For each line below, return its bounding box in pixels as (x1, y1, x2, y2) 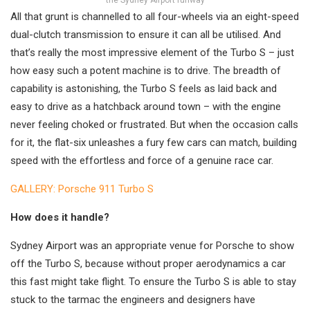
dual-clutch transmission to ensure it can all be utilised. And (10, 28, 281, 42)
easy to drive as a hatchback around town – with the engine (10, 100, 281, 113)
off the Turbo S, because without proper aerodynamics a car (10, 257, 286, 271)
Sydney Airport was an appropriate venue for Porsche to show (10, 239, 294, 253)
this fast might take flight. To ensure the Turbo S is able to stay (10, 275, 296, 289)
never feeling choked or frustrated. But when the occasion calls (10, 118, 298, 131)
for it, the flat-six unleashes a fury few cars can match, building (10, 136, 297, 149)
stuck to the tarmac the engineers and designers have (10, 293, 255, 307)
